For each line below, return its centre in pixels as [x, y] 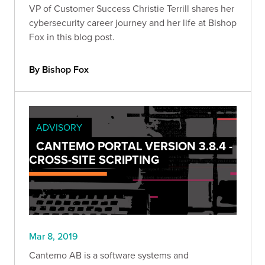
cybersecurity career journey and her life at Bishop [133, 23]
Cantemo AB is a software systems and [109, 255]
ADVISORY [59, 127]
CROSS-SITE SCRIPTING [94, 160]
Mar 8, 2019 [54, 236]
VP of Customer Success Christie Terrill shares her [132, 9]
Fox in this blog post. [72, 37]
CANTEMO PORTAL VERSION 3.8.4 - [134, 146]
